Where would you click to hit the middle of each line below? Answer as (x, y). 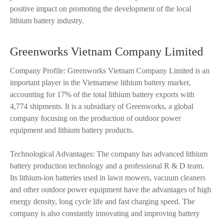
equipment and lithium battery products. (72, 130)
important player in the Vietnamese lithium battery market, (100, 83)
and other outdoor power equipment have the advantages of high (111, 190)
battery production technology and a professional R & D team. (107, 166)
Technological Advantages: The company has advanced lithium (109, 154)
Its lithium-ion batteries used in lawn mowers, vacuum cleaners (108, 178)
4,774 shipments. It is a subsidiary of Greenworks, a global (102, 106)
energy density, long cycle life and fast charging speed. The (102, 201)
